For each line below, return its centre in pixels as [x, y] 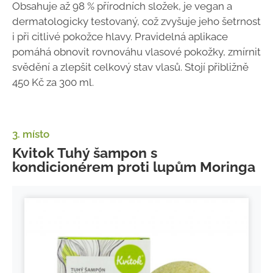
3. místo [31, 134]
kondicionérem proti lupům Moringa [134, 166]
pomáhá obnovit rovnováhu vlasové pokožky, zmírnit [136, 51]
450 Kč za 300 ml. [53, 82]
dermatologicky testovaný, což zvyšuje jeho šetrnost [136, 21]
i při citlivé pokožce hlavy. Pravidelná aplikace [120, 36]
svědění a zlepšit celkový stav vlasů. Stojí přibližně [130, 67]
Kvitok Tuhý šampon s [85, 152]
